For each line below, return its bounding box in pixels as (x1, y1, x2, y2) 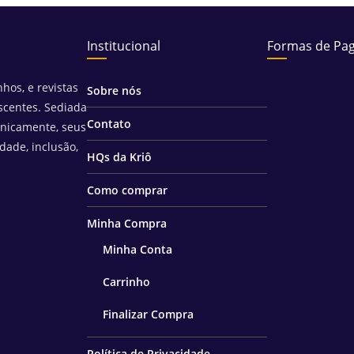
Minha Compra (87, 216, 167, 231)
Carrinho (103, 274, 150, 289)
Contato (87, 116, 131, 131)
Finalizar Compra (103, 307, 194, 322)
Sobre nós (87, 83, 141, 98)
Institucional (87, 37, 160, 55)
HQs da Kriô (87, 149, 152, 164)
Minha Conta (103, 242, 172, 257)
